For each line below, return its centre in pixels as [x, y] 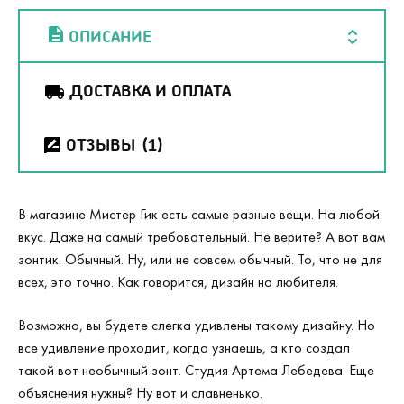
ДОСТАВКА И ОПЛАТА [150, 90]
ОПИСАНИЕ [110, 36]
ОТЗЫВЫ [101, 144]
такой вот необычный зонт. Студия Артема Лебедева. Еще [196, 370]
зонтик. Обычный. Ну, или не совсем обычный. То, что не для [200, 259]
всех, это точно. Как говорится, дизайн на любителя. [178, 281]
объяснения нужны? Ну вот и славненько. [140, 392]
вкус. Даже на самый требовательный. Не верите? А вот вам [202, 236]
